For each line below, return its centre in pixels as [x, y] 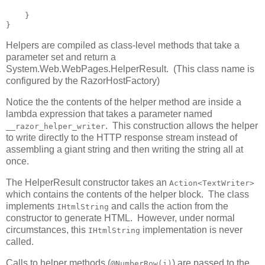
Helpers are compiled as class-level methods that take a [123, 46]
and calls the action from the [169, 206]
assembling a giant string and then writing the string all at [125, 150]
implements [31, 206]
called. [20, 241]
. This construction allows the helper [182, 126]
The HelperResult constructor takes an [88, 182]
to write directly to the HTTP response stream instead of [122, 138]
